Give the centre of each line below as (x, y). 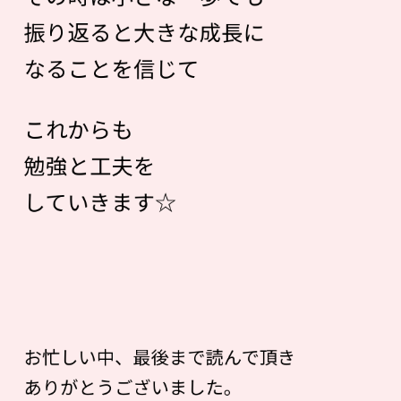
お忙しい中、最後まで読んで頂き (160, 356)
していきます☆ (103, 201)
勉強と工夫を (90, 165)
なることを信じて (111, 68)
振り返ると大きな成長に (145, 31)
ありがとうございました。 (133, 386)
